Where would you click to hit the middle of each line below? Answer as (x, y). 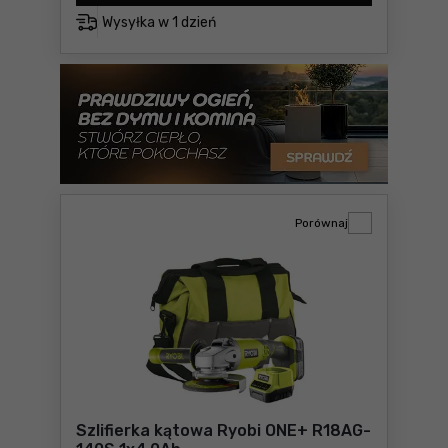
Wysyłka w (137, 22)
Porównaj (321, 223)
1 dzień (194, 22)
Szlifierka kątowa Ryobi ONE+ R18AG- (223, 430)
